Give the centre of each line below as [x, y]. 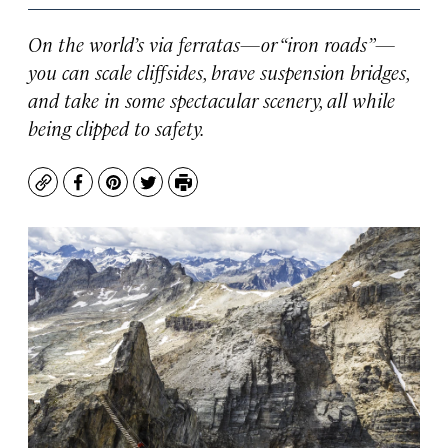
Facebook [114, 192]
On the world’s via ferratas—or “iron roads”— [211, 43]
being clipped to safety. [116, 127]
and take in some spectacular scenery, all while [211, 99]
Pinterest [148, 192]
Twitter [175, 192]
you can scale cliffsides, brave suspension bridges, [218, 71]
